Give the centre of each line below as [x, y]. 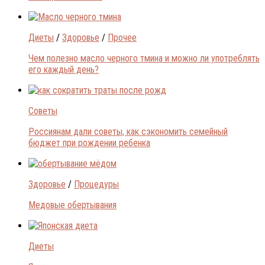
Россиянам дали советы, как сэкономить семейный [128, 131]
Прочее [122, 37]
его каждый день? [64, 69]
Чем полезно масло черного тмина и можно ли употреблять [144, 58]
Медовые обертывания [72, 205]
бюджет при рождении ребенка [89, 143]
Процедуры [96, 184]
